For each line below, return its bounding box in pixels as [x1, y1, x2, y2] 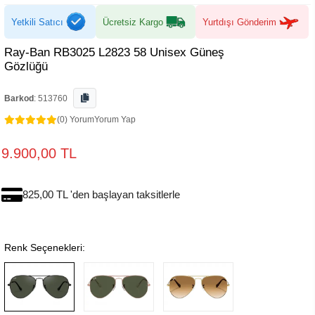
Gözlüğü [4, 60, 48, 73]
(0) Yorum [57, 115, 94, 124]
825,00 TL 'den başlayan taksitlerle [22, 188, 180, 200]
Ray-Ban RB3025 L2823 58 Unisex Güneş [4, 46, 224, 59]
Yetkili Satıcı [11, 16, 63, 27]
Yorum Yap [94, 115, 136, 124]
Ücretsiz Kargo [103, 16, 163, 27]
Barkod [4, 94, 34, 103]
